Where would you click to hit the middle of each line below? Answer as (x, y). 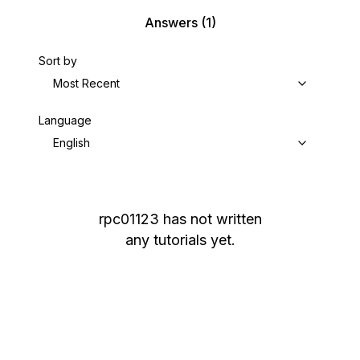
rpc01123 (129, 219)
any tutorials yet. (180, 240)
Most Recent (86, 83)
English (72, 143)
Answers (171, 22)
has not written (212, 219)
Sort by (58, 61)
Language (65, 120)
